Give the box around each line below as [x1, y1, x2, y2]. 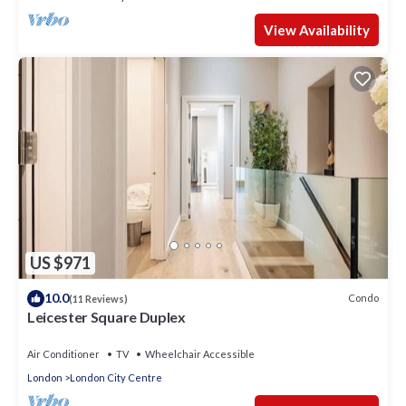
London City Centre [70, 371, 162, 383]
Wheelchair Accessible [145, 347, 255, 360]
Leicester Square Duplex [27, 307, 186, 325]
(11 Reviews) [69, 292, 128, 304]
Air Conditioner [27, 347, 100, 360]
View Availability [264, 22, 370, 39]
